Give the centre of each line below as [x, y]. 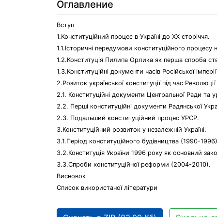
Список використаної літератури [107, 188]
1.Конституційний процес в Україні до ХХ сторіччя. [133, 37]
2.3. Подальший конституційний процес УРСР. [128, 118]
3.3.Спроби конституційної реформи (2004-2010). [134, 164]
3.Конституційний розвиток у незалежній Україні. [132, 130]
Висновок [71, 176]
